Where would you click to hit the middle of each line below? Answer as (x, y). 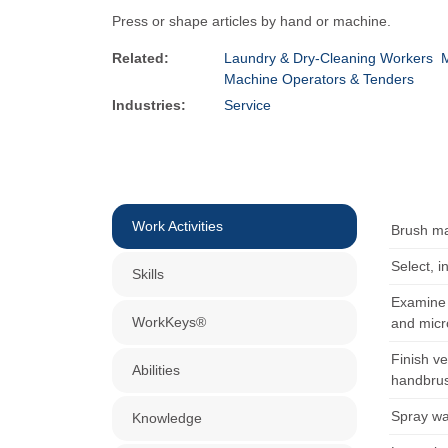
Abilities (156, 370)
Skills (148, 274)
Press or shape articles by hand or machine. (251, 21)
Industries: (149, 105)
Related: (140, 58)
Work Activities (177, 226)
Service (247, 105)
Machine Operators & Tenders (319, 79)
